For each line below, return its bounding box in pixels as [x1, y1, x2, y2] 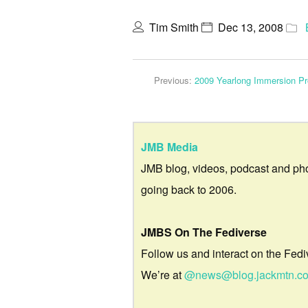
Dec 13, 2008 [218, 19, 283, 35]
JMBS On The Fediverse [141, 224, 267, 241]
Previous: [154, 74, 195, 87]
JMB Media [141, 139, 198, 155]
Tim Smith [149, 19, 199, 35]
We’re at [141, 267, 184, 283]
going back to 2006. [141, 181, 236, 198]
